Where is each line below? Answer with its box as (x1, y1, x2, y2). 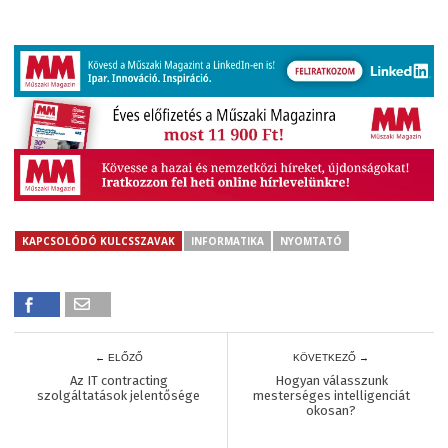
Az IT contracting (69, 372, 168, 388)
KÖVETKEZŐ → (293, 351, 370, 363)
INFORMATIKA (191, 233, 264, 248)
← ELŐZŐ (95, 351, 143, 363)
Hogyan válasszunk (274, 372, 388, 388)
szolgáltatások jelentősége (37, 387, 201, 403)
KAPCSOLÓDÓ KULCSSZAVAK (22, 233, 175, 248)
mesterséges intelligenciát (252, 387, 410, 403)
